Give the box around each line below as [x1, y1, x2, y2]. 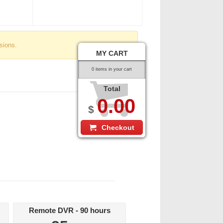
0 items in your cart [92, 66, 132, 72]
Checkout [102, 123, 134, 131]
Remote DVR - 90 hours [28, 207, 111, 215]
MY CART [96, 49, 128, 57]
